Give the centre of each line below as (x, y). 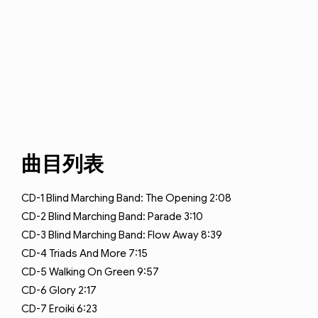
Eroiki (62, 309)
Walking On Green (92, 272)
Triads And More (88, 253)
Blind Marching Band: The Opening (127, 198)
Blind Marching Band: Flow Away (124, 235)
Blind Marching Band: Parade (115, 216)
